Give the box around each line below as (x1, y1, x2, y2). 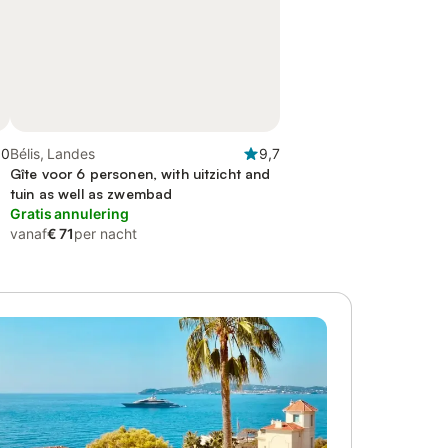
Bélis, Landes (10, 145, 95, 162)
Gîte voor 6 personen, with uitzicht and (10, 165, 271, 182)
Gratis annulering (10, 205, 129, 222)
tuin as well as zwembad (10, 185, 173, 202)
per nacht (74, 225, 137, 242)
